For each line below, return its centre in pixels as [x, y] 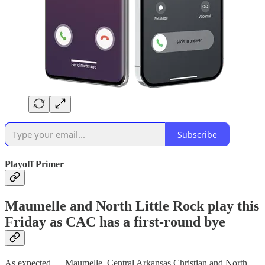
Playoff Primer [34, 164]
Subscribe [197, 134]
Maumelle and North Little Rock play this [132, 206]
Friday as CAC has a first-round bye [115, 222]
